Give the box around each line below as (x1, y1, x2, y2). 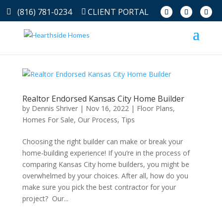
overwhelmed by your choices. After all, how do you (22, 171, 188, 180)
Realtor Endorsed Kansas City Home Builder (22, 93, 184, 104)
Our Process (77, 115, 117, 124)
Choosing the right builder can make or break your (22, 137, 183, 146)
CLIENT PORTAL (87, 6, 149, 17)
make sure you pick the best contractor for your (22, 182, 176, 192)
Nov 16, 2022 (85, 104, 129, 113)
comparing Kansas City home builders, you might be (22, 160, 189, 169)
